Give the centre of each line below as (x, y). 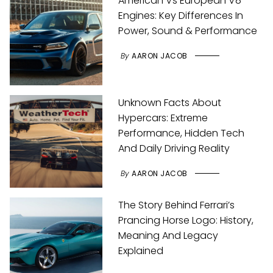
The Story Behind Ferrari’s (177, 205)
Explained (141, 251)
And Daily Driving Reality (174, 148)
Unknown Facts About (170, 103)
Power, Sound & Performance (188, 31)
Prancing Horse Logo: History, (186, 220)
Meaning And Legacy (168, 236)
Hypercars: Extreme (163, 118)
